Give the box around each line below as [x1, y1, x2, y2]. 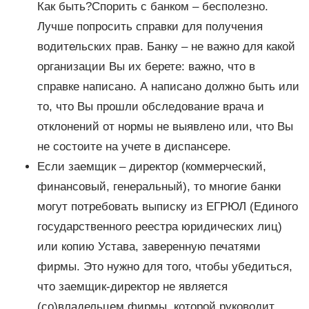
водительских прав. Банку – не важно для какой [37, 40, 295, 54]
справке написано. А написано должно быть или [37, 80, 299, 94]
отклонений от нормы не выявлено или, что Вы [37, 120, 293, 134]
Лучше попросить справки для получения [37, 20, 263, 34]
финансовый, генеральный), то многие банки [37, 180, 281, 194]
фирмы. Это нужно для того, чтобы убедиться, [37, 260, 292, 274]
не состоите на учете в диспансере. [37, 140, 231, 154]
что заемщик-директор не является [37, 280, 228, 294]
